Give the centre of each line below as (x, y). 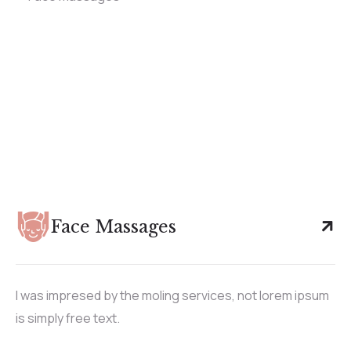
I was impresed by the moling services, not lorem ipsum (172, 295)
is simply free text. (68, 318)
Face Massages (114, 226)
